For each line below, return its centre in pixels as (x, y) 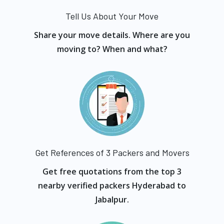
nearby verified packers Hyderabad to (112, 185)
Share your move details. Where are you (112, 35)
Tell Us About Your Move (112, 16)
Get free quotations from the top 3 (112, 171)
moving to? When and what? (112, 49)
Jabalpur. (112, 199)
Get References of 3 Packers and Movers (112, 152)
